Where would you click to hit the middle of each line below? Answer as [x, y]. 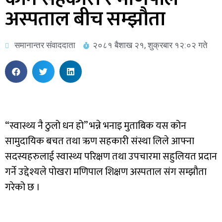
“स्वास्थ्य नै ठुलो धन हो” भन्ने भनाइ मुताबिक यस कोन [96, 126]
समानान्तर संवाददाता [45, 45]
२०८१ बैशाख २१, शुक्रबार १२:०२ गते [150, 45]
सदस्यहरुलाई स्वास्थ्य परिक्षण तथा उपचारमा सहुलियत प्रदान [111, 157]
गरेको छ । [23, 187]
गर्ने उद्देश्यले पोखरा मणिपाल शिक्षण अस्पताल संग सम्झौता [106, 172]
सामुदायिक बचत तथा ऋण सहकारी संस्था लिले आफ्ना [100, 141]
